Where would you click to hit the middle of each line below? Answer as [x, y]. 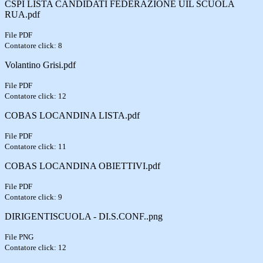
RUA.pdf [22, 14]
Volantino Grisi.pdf [40, 65]
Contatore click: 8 [33, 45]
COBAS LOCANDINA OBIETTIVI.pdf [82, 166]
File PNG [19, 237]
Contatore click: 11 [36, 146]
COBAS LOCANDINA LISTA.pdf [72, 115]
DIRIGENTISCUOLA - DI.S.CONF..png [84, 216]
